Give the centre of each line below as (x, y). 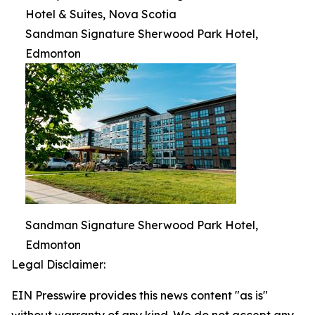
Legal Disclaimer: (58, 264)
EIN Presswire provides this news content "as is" (140, 295)
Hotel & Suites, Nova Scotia (101, 14)
